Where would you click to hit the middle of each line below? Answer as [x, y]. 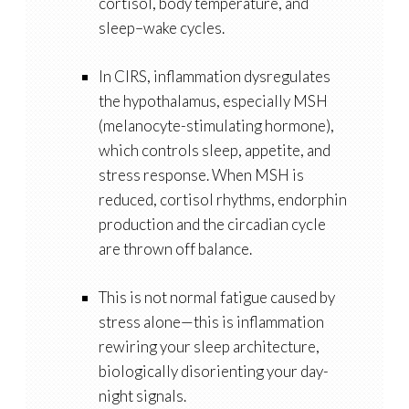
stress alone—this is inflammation [211, 322]
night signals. [142, 396]
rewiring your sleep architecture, [209, 347]
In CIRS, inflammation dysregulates [214, 77]
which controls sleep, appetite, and [214, 151]
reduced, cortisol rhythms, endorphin [222, 200]
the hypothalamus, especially [195, 101]
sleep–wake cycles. [161, 28]
